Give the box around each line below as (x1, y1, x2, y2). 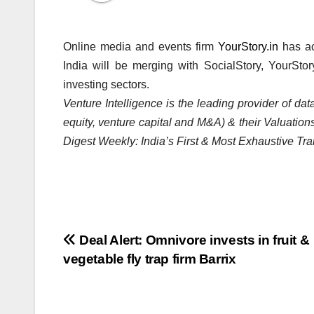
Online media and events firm (63, 41, 218, 53)
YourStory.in (217, 41, 278, 53)
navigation (62, 259, 176, 287)
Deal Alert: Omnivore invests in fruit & (76, 232, 310, 247)
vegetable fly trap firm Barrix (63, 251, 236, 266)
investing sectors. (63, 78, 152, 91)
